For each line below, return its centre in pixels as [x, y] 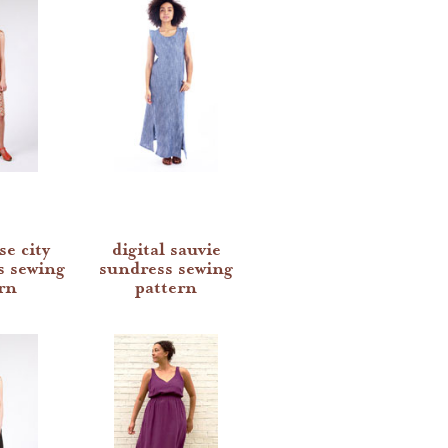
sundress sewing [166, 268]
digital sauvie [166, 249]
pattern [166, 287]
